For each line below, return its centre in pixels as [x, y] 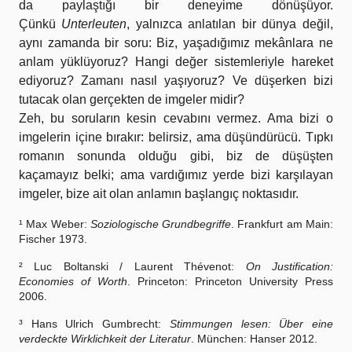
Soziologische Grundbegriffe [161, 224]
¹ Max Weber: [55, 224]
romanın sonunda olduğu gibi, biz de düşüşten [176, 156]
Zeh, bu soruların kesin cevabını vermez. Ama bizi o [176, 119]
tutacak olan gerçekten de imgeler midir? [132, 100]
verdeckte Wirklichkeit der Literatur [105, 339]
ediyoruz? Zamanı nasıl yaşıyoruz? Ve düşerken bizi [176, 81]
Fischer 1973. [53, 239]
